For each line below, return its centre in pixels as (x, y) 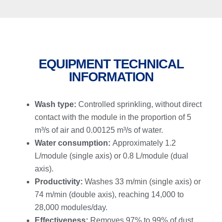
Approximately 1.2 (143, 143)
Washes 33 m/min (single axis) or (142, 181)
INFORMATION (111, 77)
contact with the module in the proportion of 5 (113, 117)
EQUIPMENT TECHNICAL (111, 64)
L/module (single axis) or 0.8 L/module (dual (111, 156)
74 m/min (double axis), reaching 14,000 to (109, 194)
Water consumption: (73, 143)
